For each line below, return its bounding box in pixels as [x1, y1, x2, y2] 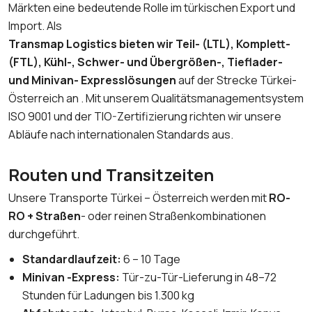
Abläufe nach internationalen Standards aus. [8, 127, 233, 142]
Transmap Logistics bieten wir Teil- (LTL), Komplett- [8, 36, 290, 52]
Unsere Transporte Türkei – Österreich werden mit [8, 190, 269, 205]
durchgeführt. [8, 226, 79, 242]
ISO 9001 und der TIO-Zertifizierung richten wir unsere [8, 109, 281, 124]
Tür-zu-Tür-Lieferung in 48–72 [122, 270, 276, 285]
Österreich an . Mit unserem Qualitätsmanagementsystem [8, 91, 304, 106]
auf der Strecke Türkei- [176, 72, 297, 88]
